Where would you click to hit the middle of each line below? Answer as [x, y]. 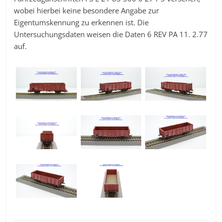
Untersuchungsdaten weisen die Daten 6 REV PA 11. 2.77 [111, 34]
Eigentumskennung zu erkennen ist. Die [82, 22]
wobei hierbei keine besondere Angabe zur [87, 10]
